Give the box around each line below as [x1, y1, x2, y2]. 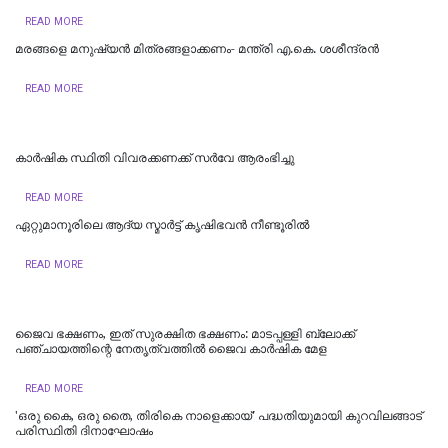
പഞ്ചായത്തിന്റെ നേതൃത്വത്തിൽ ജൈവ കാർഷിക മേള [15, 341, 327, 356]
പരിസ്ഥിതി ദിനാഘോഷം [15, 423, 153, 438]
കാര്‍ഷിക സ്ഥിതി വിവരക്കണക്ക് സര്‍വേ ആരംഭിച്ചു [15, 150, 294, 165]
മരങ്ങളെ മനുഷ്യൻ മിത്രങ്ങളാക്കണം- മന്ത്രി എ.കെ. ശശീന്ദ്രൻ [15, 41, 379, 56]
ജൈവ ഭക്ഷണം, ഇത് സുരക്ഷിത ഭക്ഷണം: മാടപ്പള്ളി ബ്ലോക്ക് [15, 326, 355, 341]
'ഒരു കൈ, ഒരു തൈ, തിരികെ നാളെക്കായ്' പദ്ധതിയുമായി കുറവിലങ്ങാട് [15, 408, 422, 423]
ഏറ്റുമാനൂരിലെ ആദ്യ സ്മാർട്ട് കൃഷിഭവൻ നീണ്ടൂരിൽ [15, 217, 309, 232]
